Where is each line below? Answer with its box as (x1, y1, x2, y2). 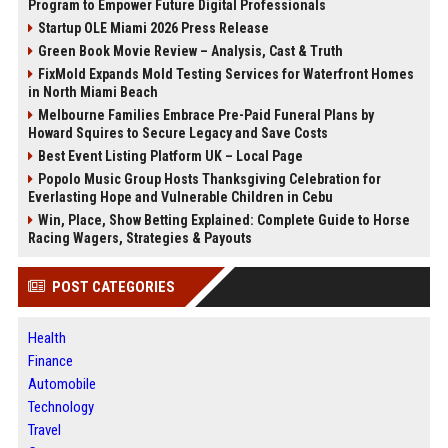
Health (27, 329, 66, 347)
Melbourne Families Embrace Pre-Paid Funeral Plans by (37, 107, 374, 123)
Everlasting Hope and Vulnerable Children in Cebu (27, 189, 333, 205)
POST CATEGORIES (51, 278, 175, 296)
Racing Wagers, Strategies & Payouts (27, 230, 252, 246)
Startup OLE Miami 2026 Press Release (37, 20, 269, 36)
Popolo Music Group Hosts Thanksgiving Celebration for (37, 171, 381, 187)
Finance (27, 352, 73, 370)
